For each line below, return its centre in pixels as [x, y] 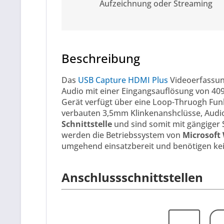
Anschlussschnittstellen [132, 177]
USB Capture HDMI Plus [123, 80]
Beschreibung [101, 58]
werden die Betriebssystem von [122, 135]
